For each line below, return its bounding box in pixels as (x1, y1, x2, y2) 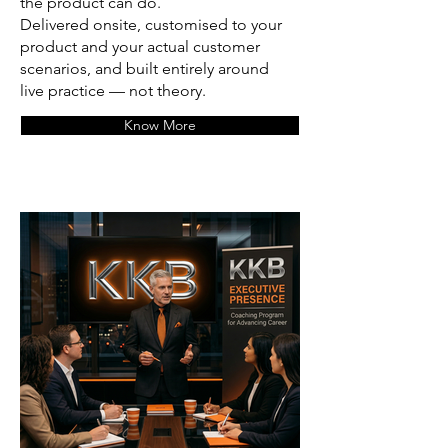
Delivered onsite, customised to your (20, 15, 282, 35)
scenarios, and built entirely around (20, 59, 269, 79)
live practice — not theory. (20, 81, 206, 101)
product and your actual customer (20, 37, 260, 57)
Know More (124, 116, 196, 135)
